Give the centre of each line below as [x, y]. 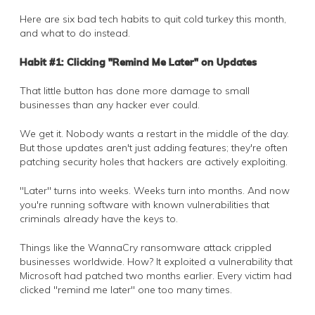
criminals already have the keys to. [99, 218]
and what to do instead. [75, 33]
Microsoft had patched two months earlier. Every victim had [156, 275]
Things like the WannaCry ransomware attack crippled [146, 247]
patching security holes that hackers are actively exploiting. [154, 161]
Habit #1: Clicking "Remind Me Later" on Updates [138, 62]
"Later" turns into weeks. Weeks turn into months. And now [155, 190]
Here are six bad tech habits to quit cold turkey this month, [153, 19]
